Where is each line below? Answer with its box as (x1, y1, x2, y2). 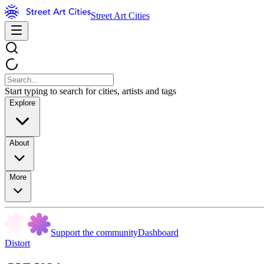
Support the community (51, 227, 138, 237)
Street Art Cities (90, 11, 150, 21)
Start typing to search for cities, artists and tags (5, 86, 176, 96)
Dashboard (138, 227, 179, 237)
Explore (9, 98, 35, 107)
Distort (5, 238, 30, 248)
